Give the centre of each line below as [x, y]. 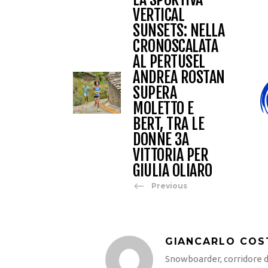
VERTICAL [159, 15]
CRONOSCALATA [175, 46]
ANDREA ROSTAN [179, 77]
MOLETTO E [163, 108]
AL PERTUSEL [169, 61]
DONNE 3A [161, 139]
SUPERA [155, 92]
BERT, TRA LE [168, 124]
